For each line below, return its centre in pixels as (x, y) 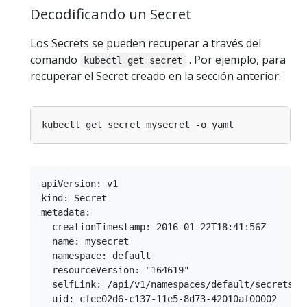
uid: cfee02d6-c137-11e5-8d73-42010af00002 (159, 298)
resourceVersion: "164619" (115, 270)
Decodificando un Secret (111, 14)
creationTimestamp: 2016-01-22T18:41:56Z (153, 226)
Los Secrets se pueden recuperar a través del (146, 43)
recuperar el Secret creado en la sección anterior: (156, 76)
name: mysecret (85, 241)
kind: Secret (74, 198)
